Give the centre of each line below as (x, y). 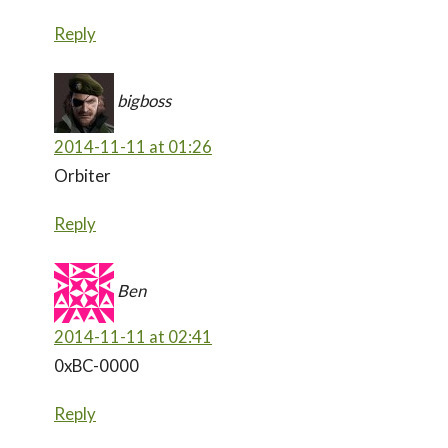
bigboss (144, 100)
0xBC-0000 (96, 365)
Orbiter (82, 175)
